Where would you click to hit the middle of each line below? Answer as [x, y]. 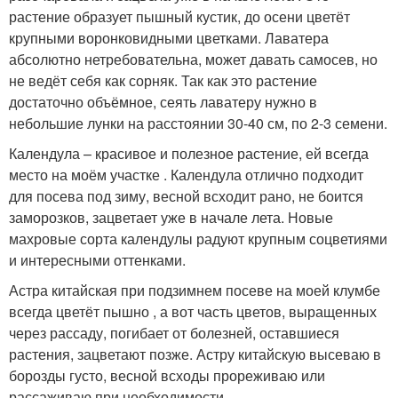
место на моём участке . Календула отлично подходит [186, 175]
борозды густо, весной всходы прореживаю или [167, 375]
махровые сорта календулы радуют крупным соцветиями [198, 239]
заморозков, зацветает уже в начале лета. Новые [171, 217]
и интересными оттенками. [97, 260]
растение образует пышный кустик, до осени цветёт [179, 16]
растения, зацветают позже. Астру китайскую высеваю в [195, 354]
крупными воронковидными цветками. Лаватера [169, 38]
